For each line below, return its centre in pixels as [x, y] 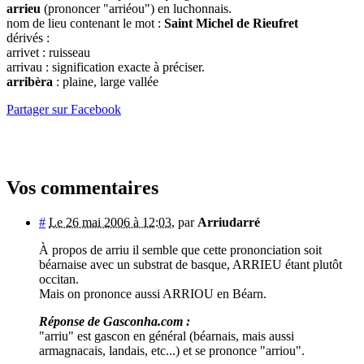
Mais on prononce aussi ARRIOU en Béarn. [153, 294]
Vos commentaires [82, 188]
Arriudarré [229, 223]
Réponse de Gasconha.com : [115, 322]
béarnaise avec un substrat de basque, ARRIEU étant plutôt [191, 265]
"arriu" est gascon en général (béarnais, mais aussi [167, 336]
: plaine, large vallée [106, 82]
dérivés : [28, 38]
